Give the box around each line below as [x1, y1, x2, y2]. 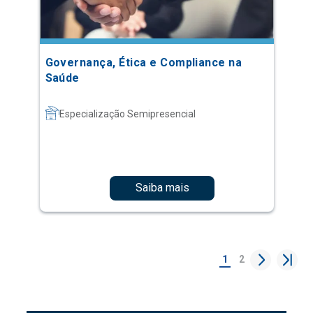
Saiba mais [135, 181, 189, 195]
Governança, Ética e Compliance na [45, 55, 242, 69]
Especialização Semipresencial [59, 108, 196, 119]
